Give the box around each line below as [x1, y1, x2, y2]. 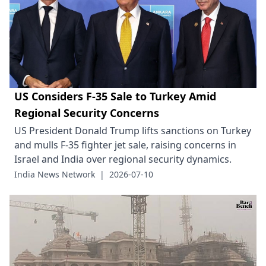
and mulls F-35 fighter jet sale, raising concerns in [14, 138, 236, 151]
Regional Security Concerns [14, 105, 159, 120]
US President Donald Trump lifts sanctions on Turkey [14, 123, 251, 137]
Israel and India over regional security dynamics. [14, 152, 232, 166]
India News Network [14, 168, 95, 180]
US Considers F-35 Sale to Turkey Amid [14, 88, 216, 103]
